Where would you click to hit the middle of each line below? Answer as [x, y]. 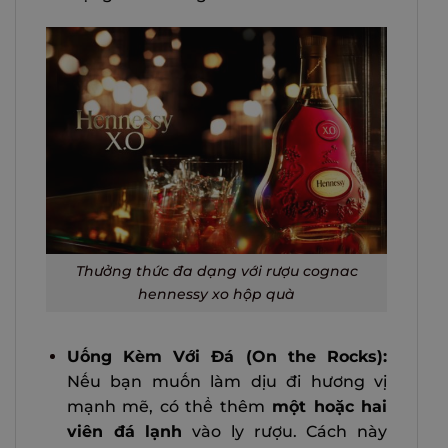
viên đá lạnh [124, 431]
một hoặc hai [326, 406]
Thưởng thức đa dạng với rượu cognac [216, 270]
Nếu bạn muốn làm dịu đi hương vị [226, 381]
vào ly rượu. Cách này [285, 431]
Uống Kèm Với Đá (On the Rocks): [226, 356]
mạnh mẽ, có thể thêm [165, 406]
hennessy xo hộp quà [216, 293]
